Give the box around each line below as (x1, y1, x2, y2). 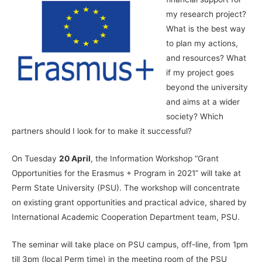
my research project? (166, 9, 246, 19)
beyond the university (166, 82, 248, 92)
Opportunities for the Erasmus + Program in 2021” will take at (12, 168, 241, 178)
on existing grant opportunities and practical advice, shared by (12, 198, 247, 208)
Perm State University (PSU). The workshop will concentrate (12, 183, 240, 193)
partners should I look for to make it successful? (12, 126, 192, 136)
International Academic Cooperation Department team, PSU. (12, 212, 240, 222)
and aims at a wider (166, 97, 240, 107)
